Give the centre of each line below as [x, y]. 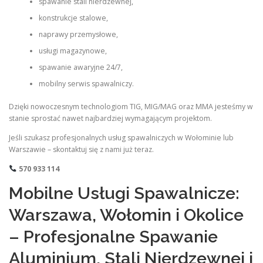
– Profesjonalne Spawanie [113, 237]
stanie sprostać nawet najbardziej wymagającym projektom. [110, 118]
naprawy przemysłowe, [78, 35]
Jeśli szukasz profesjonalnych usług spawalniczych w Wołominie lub [121, 137]
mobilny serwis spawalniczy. [86, 84]
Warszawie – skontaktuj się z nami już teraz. [81, 149]
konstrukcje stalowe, [73, 18]
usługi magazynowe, [73, 51]
